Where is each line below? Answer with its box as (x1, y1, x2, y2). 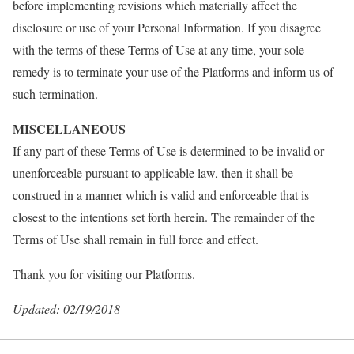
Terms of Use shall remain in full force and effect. (13, 231, 258, 247)
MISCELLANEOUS (13, 119, 126, 137)
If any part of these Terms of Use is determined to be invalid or (13, 142, 324, 159)
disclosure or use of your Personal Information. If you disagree (13, 19, 321, 36)
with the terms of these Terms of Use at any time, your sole (13, 41, 304, 58)
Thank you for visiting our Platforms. (13, 265, 195, 282)
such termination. (13, 85, 98, 102)
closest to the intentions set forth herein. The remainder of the (13, 209, 315, 225)
